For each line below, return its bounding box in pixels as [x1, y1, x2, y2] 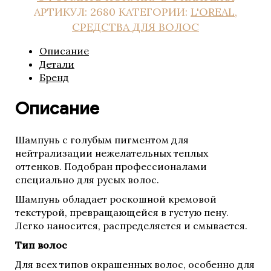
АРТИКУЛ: [34, 5, 90, 19]
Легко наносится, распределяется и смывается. [15, 220, 247, 232]
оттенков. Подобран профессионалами [15, 160, 207, 172]
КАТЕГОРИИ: [119, 5, 191, 19]
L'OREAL [191, 5, 235, 19]
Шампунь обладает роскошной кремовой [15, 193, 217, 205]
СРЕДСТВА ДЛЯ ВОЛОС [72, 20, 199, 34]
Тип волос [15, 239, 67, 251]
